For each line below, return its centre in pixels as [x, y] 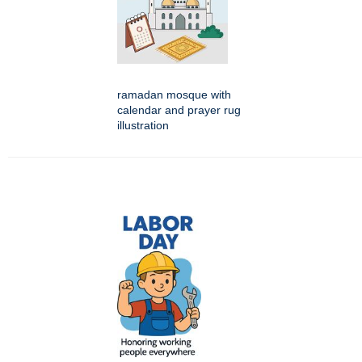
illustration [143, 126]
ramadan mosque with [174, 95]
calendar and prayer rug [179, 110]
